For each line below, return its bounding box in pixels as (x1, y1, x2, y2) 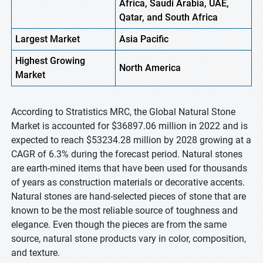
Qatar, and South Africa (119, 12, 218, 23)
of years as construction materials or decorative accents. (11, 177, 245, 188)
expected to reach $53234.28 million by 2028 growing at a (11, 134, 251, 146)
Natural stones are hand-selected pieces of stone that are (11, 191, 246, 202)
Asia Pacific (119, 33, 168, 45)
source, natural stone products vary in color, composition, (11, 233, 246, 244)
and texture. (11, 247, 60, 258)
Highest (15, 55, 48, 66)
